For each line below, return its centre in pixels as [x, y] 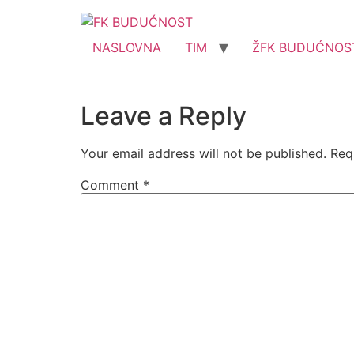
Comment [112, 185]
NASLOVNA [127, 47]
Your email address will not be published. [203, 153]
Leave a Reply [164, 116]
